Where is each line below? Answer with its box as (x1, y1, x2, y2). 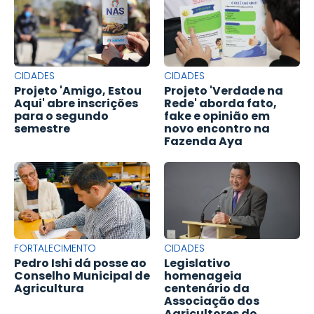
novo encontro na (164, 121, 270, 137)
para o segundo (14, 108, 109, 125)
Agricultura (14, 280, 84, 297)
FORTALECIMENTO (14, 241, 96, 256)
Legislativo (164, 255, 231, 272)
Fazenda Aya (164, 133, 243, 150)
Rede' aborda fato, (164, 95, 277, 112)
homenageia (164, 268, 242, 285)
